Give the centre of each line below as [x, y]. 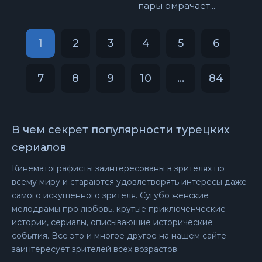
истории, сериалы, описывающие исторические [112, 222]
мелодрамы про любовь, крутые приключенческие [119, 209]
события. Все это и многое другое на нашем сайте [119, 236]
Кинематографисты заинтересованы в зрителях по [118, 168]
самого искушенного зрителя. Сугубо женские [110, 195]
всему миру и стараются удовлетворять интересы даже [129, 182]
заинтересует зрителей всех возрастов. [95, 249]
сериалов [39, 147]
